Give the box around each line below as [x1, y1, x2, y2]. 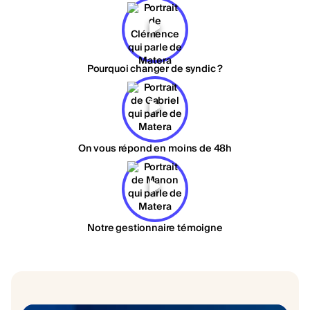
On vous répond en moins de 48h [77, 140, 232, 157]
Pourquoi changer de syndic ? [86, 60, 224, 77]
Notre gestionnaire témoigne [87, 219, 223, 237]
